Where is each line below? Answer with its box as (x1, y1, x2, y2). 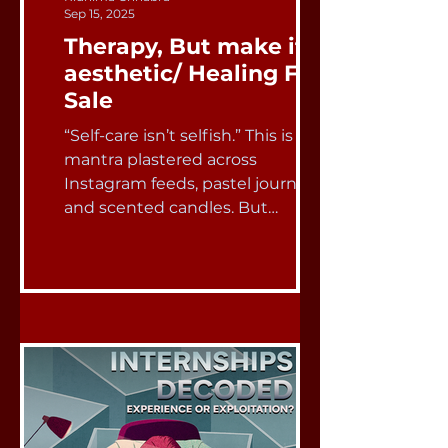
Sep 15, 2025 (64, 6, 135, 21)
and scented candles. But (64, 198, 268, 217)
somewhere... (64, 222, 169, 241)
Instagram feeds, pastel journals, (64, 174, 321, 193)
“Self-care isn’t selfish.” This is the (64, 126, 325, 145)
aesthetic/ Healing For (64, 60, 321, 87)
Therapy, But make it (64, 33, 305, 60)
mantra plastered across (64, 150, 257, 169)
